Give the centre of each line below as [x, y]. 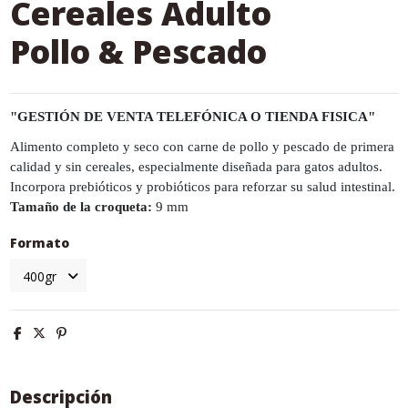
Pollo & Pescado [138, 51]
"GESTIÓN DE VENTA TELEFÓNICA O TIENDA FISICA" [192, 116]
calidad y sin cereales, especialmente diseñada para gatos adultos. [196, 167]
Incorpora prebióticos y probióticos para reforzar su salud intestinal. [202, 187]
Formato [39, 243]
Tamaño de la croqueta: [82, 207]
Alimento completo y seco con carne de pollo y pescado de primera [202, 147]
